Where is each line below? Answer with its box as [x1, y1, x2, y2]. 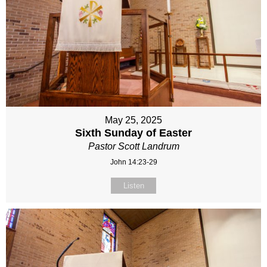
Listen [123, 181, 144, 190]
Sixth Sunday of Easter [75, 126, 192, 139]
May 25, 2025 [105, 114, 162, 125]
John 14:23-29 [110, 157, 157, 166]
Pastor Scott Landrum [88, 141, 179, 151]
